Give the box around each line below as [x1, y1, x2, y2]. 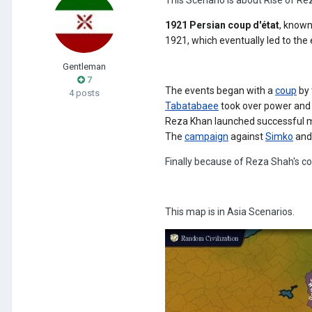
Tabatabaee [165, 100, 219, 111]
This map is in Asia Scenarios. [165, 205, 295, 217]
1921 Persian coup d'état [165, 19, 279, 31]
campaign [185, 130, 228, 142]
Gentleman [63, 61, 106, 72]
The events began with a [165, 84, 273, 96]
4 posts [69, 87, 100, 98]
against [231, 130, 263, 142]
